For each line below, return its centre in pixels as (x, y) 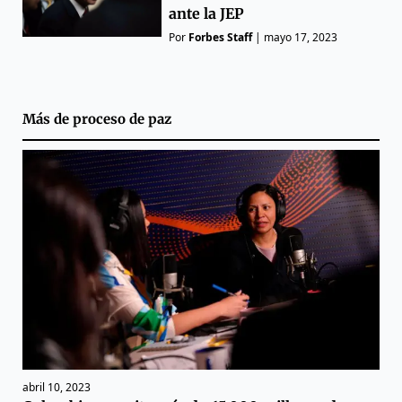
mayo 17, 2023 (301, 37)
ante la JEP (207, 13)
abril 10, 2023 (57, 388)
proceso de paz (122, 118)
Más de (48, 118)
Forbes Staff (221, 37)
